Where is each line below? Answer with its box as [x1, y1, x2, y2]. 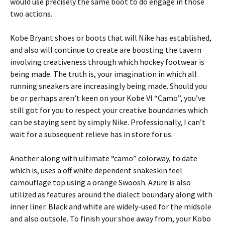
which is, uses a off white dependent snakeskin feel [10, 165, 182, 175]
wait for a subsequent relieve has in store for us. [10, 129, 173, 139]
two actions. [10, 9, 52, 19]
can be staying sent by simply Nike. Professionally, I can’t [10, 117, 205, 127]
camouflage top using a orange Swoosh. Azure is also [10, 177, 191, 187]
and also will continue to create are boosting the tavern [10, 45, 201, 55]
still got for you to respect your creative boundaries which [10, 105, 208, 115]
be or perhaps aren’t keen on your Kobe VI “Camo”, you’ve [10, 93, 205, 103]
